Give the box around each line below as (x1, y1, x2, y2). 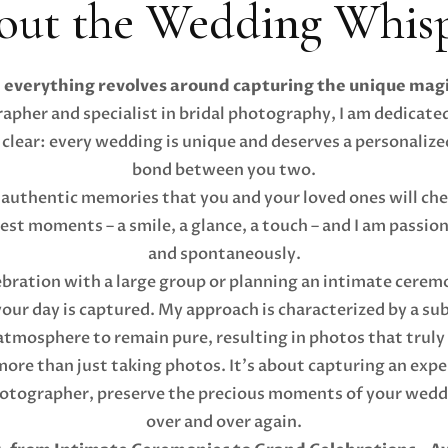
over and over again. (146, 410, 302, 433)
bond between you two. (132, 158, 316, 181)
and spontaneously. (147, 242, 301, 265)
